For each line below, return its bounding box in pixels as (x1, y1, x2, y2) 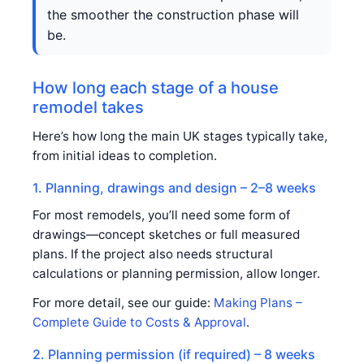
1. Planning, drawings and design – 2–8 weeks (32, 179, 316, 196)
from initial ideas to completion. (32, 147, 217, 163)
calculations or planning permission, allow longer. (32, 265, 320, 281)
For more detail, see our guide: (32, 294, 214, 310)
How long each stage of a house (32, 77, 279, 97)
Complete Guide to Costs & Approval (32, 314, 246, 330)
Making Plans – (214, 294, 302, 310)
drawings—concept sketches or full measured (32, 226, 300, 242)
